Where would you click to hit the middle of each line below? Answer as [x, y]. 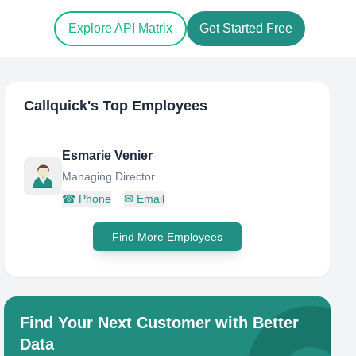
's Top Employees [148, 106]
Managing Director [109, 176]
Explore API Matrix [120, 29]
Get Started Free [246, 29]
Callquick [56, 106]
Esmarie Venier [108, 155]
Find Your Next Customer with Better [160, 323]
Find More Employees [168, 237]
